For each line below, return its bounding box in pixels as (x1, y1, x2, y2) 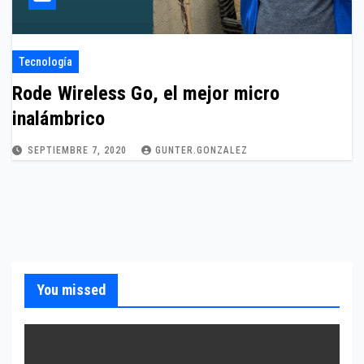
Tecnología (19, 55, 72, 68)
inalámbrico (12, 107, 106, 130)
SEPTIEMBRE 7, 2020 (28, 145, 130, 156)
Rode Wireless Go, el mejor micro (12, 82, 280, 105)
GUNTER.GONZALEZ (155, 145, 248, 156)
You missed (37, 281, 106, 298)
